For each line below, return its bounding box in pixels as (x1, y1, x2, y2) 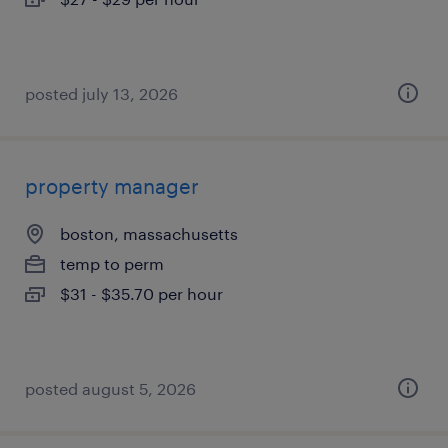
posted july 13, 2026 (25, 84, 178, 103)
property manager (25, 174, 199, 198)
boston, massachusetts (60, 224, 238, 243)
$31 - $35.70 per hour (60, 284, 223, 303)
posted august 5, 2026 (25, 379, 196, 398)
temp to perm (60, 254, 164, 273)
